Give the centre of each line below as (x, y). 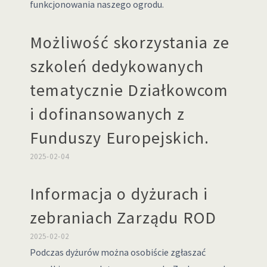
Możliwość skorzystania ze (129, 42)
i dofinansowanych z (107, 114)
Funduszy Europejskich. (119, 138)
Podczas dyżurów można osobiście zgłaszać (117, 252)
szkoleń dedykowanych (117, 66)
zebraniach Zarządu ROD (123, 218)
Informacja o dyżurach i (119, 194)
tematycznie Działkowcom (129, 90)
